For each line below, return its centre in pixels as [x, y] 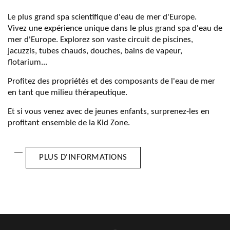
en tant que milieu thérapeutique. [68, 93]
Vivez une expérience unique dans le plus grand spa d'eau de [115, 28]
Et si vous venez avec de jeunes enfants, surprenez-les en [109, 112]
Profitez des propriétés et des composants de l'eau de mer [111, 81]
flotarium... [27, 62]
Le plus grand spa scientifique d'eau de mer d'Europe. [102, 17]
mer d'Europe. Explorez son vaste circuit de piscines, [100, 40]
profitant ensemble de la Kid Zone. [69, 123]
